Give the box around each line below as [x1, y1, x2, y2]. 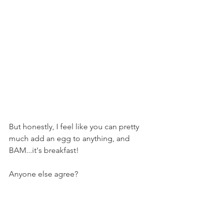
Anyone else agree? [9, 169, 78, 179]
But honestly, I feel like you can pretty [9, 122, 141, 131]
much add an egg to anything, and [9, 134, 132, 143]
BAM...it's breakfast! [9, 146, 79, 155]
